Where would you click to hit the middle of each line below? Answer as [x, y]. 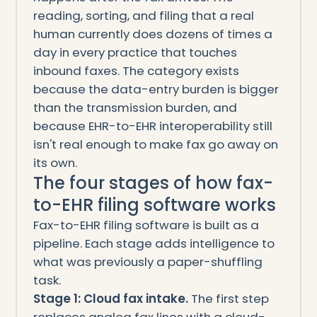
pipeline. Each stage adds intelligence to [154, 243]
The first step [228, 298]
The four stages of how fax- [153, 183]
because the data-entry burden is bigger [156, 89]
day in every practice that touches [135, 52]
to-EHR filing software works [154, 204]
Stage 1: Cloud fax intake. [110, 298]
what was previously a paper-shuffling [148, 261]
